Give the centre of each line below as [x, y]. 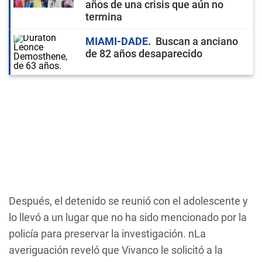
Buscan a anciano [197, 41]
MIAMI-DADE [117, 41]
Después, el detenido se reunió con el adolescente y [128, 201]
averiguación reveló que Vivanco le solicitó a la [116, 250]
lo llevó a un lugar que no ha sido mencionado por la [128, 217]
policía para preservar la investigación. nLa [107, 234]
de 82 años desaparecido [144, 54]
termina [104, 17]
